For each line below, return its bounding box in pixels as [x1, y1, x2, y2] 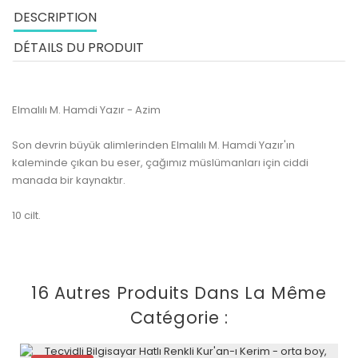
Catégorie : [129, 305, 229, 329]
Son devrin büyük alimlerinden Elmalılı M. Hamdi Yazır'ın [12, 137, 295, 153]
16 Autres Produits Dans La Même [31, 280, 327, 304]
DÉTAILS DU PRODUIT [14, 38, 144, 57]
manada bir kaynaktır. [12, 172, 125, 188]
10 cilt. [12, 207, 41, 223]
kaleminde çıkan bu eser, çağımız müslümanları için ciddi [12, 154, 308, 170]
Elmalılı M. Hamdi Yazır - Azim [12, 101, 161, 117]
